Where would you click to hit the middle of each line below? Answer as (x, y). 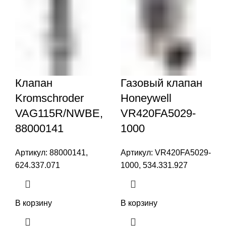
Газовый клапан (161, 83)
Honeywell (146, 98)
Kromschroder (49, 98)
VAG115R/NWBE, (59, 113)
